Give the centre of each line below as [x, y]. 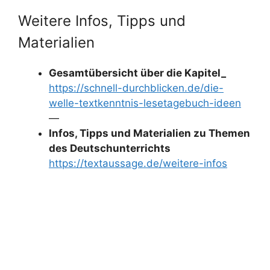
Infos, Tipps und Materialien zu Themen [149, 133]
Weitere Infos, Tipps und [102, 21]
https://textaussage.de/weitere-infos [138, 163]
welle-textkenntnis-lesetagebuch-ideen [145, 103]
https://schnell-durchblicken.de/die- [136, 88]
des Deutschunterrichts [110, 148]
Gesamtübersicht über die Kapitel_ [137, 73]
